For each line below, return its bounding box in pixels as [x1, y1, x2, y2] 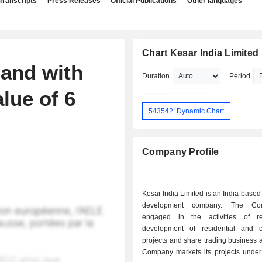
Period [229, 72, 251, 80]
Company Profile [142, 147, 219, 157]
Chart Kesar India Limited [142, 48, 259, 58]
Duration [142, 72, 170, 80]
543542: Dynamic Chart [149, 106, 225, 115]
